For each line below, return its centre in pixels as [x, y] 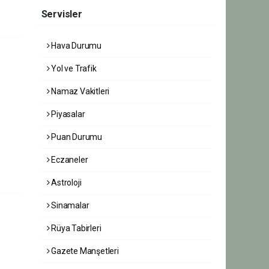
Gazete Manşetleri [84, 251]
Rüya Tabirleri [75, 228]
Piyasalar [67, 114]
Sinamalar [69, 205]
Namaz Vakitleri [80, 91]
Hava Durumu [76, 45]
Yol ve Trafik [73, 68]
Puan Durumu [76, 137]
